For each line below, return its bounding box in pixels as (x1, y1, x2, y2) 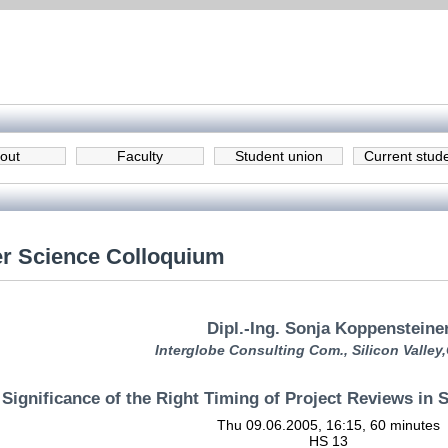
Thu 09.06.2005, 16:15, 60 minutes (217, 417, 441, 434)
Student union (234, 148, 323, 165)
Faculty (116, 148, 163, 165)
